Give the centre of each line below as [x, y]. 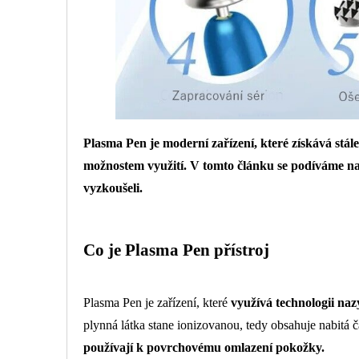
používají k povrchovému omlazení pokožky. [204, 347]
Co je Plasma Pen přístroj [176, 250]
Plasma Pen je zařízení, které [157, 302]
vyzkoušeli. [113, 188]
